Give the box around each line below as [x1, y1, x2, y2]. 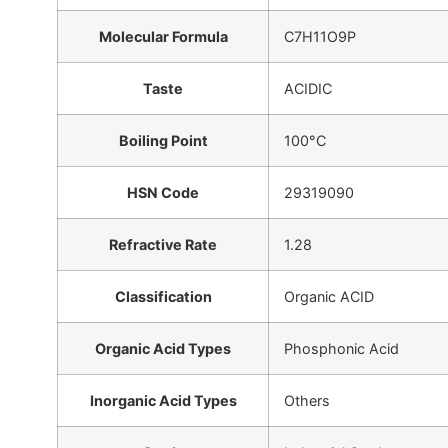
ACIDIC [284, 79, 332, 97]
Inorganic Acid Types [89, 391, 237, 409]
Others [284, 391, 330, 409]
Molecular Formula [98, 27, 228, 45]
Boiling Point [118, 131, 208, 149]
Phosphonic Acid [284, 339, 399, 357]
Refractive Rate [109, 235, 217, 253]
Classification [114, 287, 212, 305]
